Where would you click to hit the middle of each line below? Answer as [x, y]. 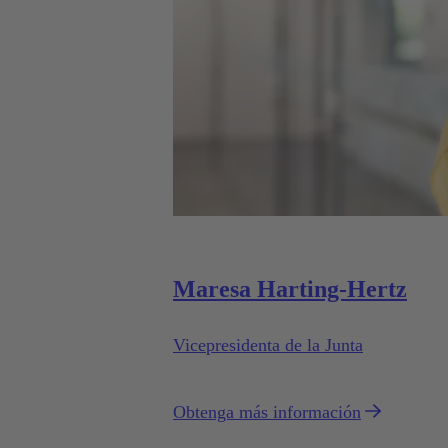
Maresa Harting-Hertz [290, 288]
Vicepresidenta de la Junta [268, 344]
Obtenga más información [267, 411]
